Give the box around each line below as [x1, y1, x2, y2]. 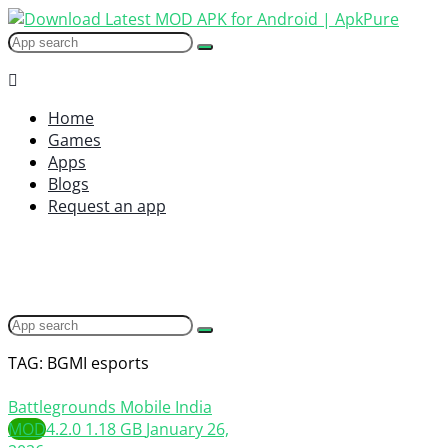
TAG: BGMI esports [8, 352, 149, 374]
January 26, [146, 418, 229, 440]
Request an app [48, 195, 166, 217]
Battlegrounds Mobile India [8, 396, 212, 418]
